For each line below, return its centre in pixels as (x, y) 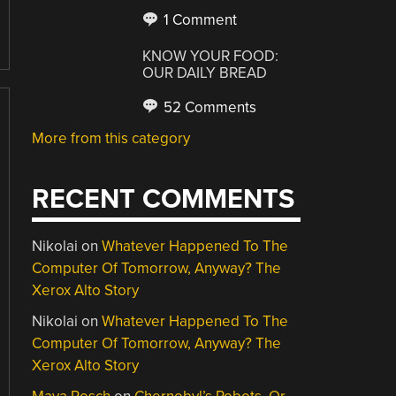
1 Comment (199, 20)
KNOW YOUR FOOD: (211, 56)
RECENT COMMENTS (164, 199)
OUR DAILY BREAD (205, 72)
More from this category (111, 138)
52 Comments (209, 107)
